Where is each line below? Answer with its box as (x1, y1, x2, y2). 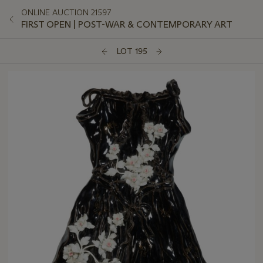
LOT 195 (116, 46, 147, 57)
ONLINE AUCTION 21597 (21, 7, 111, 18)
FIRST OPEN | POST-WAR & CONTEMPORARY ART (21, 19, 232, 30)
